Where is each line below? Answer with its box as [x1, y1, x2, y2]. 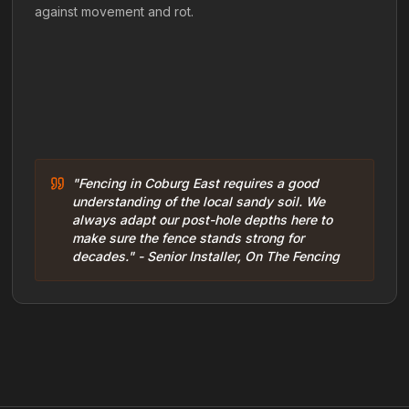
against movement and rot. [35, 4, 194, 19]
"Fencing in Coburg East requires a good [72, 175, 320, 191]
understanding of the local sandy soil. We [72, 194, 326, 209]
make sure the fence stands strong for [72, 230, 305, 246]
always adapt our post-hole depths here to [72, 212, 333, 227]
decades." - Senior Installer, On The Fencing [72, 248, 341, 264]
